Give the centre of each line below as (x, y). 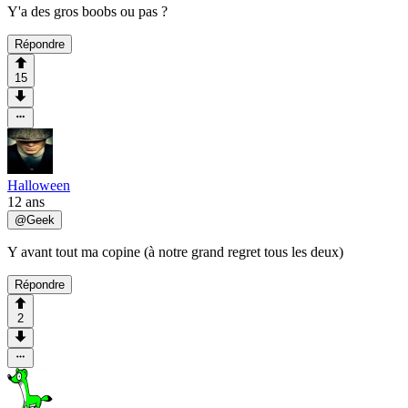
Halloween (39, 185)
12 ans (26, 201)
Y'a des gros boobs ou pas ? (87, 11)
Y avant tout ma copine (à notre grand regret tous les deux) (175, 251)
